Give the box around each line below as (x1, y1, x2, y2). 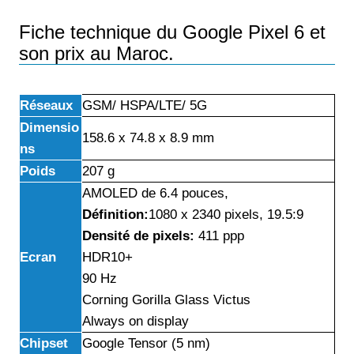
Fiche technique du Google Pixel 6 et (19, 21, 326, 43)
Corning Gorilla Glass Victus (82, 292, 250, 307)
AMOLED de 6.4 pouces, (82, 186, 228, 201)
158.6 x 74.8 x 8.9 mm (82, 130, 214, 145)
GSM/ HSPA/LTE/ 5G (82, 98, 207, 113)
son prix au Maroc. (19, 43, 174, 64)
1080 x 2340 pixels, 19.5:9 (149, 207, 303, 222)
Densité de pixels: (82, 228, 194, 243)
